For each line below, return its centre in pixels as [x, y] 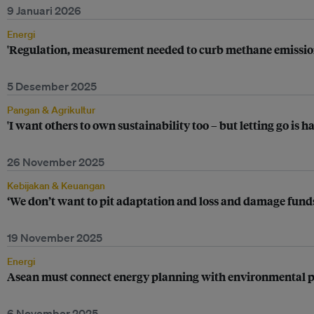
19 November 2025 [55, 238]
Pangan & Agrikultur [51, 110]
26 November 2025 [56, 162]
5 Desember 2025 [52, 86]
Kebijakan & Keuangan [56, 186]
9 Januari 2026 [44, 11]
